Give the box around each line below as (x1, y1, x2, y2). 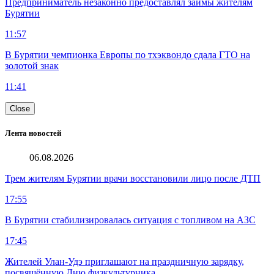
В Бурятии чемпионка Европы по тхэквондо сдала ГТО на (5, 50, 250, 61)
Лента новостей (5, 128, 61, 138)
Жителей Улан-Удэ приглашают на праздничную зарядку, (5, 256, 244, 267)
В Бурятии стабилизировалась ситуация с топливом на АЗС (5, 214, 256, 225)
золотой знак (5, 61, 59, 72)
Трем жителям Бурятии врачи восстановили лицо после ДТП (5, 172, 261, 183)
